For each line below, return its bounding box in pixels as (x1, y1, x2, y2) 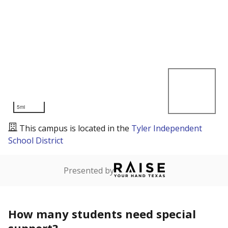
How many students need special (8, 206, 196, 221)
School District (8, 135, 63, 146)
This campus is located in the (19, 123, 131, 134)
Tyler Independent (131, 123, 202, 134)
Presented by (63, 165, 114, 176)
